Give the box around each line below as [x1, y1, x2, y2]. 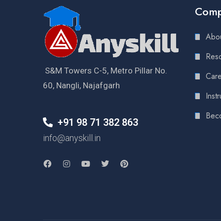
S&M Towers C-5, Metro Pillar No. [43, 65, 167, 75]
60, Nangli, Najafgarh [43, 80, 120, 90]
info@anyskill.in [43, 132, 101, 143]
